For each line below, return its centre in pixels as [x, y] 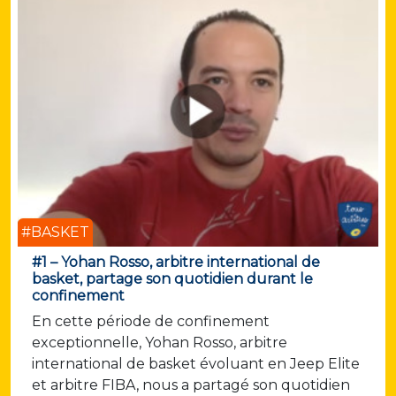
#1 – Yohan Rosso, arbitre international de [176, 263]
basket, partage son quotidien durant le [172, 279]
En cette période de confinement [151, 322]
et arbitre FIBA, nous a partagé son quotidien [191, 385]
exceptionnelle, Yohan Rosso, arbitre [160, 343]
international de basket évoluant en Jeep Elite [196, 364]
